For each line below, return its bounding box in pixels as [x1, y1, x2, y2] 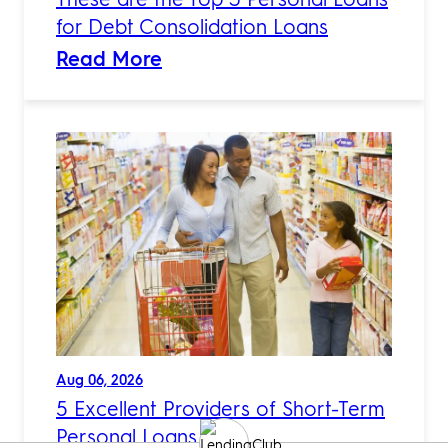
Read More [56, 45, 162, 72]
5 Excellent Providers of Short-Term [56, 395, 385, 422]
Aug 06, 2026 [56, 370, 143, 389]
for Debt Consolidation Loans [56, 13, 328, 40]
